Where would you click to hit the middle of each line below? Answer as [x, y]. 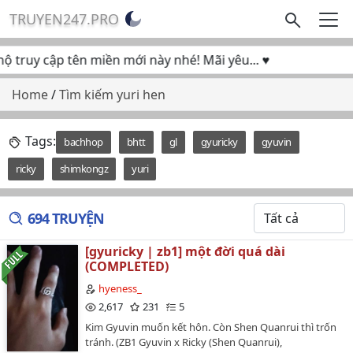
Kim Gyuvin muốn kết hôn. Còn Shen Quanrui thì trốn [211, 327]
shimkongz [84, 169]
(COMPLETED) [127, 266]
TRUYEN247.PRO [64, 19]
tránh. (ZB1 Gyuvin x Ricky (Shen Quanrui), [184, 342]
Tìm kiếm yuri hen [112, 95]
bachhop [84, 142]
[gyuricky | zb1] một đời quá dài [185, 251]
